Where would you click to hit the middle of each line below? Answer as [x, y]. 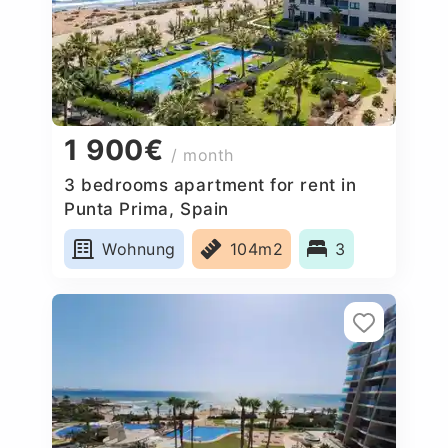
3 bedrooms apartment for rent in [210, 184]
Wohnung [139, 248]
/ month [203, 155]
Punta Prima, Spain [146, 208]
